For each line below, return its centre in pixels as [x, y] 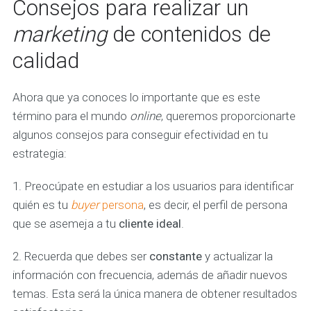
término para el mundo [69, 116]
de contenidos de [188, 35]
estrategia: [39, 154]
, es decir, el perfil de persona [215, 205]
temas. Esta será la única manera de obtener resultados [154, 294]
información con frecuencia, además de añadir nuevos [150, 275]
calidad [45, 61]
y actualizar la [237, 257]
